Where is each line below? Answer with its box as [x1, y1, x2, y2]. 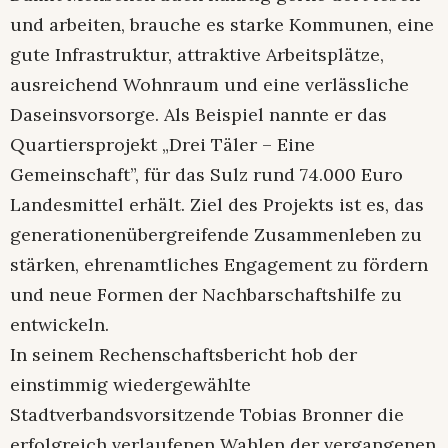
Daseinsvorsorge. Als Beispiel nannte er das [10, 103, 387, 127]
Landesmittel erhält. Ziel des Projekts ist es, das [10, 193, 424, 217]
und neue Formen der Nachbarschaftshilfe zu [10, 283, 402, 307]
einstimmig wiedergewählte [10, 373, 251, 397]
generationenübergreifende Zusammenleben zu [10, 223, 422, 247]
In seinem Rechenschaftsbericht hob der [10, 343, 357, 367]
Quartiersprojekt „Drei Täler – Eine [10, 133, 315, 157]
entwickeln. [10, 313, 109, 337]
